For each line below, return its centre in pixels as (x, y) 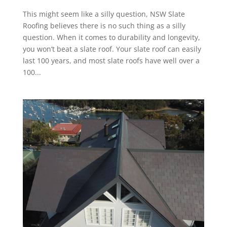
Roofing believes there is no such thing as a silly (104, 25)
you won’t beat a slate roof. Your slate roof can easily (112, 49)
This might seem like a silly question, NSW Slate (104, 14)
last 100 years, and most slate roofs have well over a (111, 60)
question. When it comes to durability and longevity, (111, 37)
